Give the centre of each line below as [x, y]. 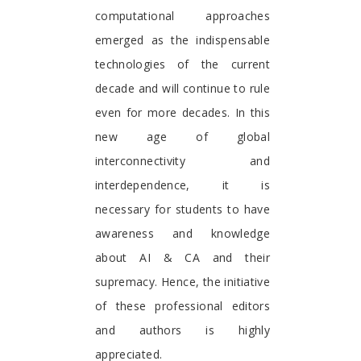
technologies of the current [183, 64]
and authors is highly [183, 330]
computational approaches [183, 15]
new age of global [183, 136]
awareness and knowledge [183, 233]
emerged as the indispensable [183, 39]
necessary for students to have [183, 209]
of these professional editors [183, 305]
